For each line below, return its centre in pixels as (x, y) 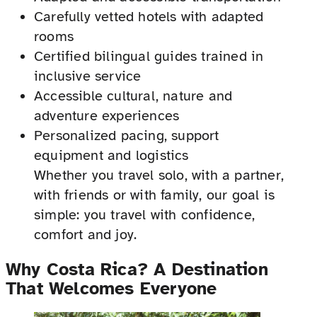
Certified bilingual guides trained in (149, 56)
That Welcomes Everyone (111, 288)
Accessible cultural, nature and (133, 96)
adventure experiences (107, 115)
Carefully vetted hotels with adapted (149, 16)
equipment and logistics (111, 155)
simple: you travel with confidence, (144, 214)
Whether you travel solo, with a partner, (159, 175)
